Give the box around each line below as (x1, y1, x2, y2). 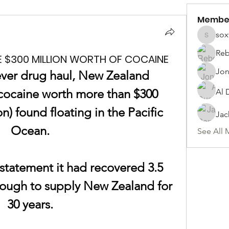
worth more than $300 (38, 86, 158, 101)
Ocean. (11, 123, 50, 138)
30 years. (7, 197, 54, 212)
